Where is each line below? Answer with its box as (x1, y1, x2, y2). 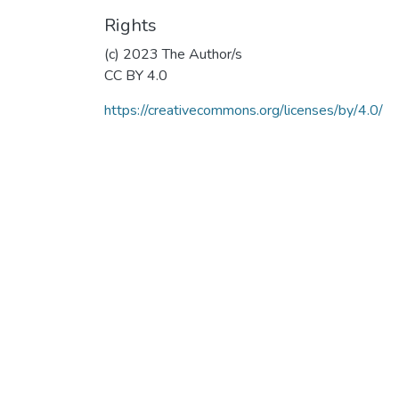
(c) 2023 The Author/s (104, 44, 242, 64)
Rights (104, 12, 157, 37)
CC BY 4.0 (104, 65, 167, 85)
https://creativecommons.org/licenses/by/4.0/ (104, 100, 383, 120)
